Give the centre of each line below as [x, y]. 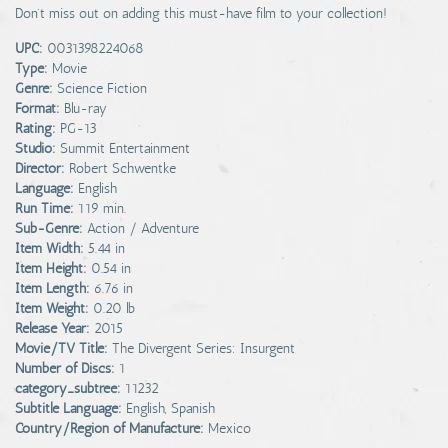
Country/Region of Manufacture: [109, 428]
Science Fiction [102, 88]
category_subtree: [68, 388]
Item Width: [49, 248]
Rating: [35, 128]
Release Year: [52, 328]
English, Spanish [170, 408]
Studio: [35, 148]
